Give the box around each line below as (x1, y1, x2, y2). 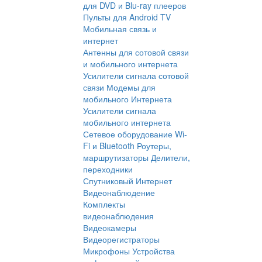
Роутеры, (137, 140, 171, 152)
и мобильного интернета (83, 58, 178, 70)
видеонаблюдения (83, 210, 154, 222)
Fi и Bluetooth (83, 140, 135, 152)
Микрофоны (83, 245, 130, 257)
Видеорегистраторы (83, 233, 160, 246)
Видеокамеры (83, 222, 136, 234)
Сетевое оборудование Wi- (83, 128, 187, 140)
